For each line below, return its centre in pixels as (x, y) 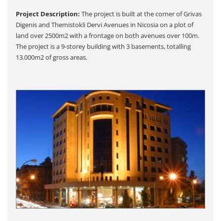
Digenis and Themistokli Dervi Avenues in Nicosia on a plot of (104, 24)
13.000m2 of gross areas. (51, 57)
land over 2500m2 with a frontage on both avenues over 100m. (107, 35)
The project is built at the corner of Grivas (141, 14)
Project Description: (48, 14)
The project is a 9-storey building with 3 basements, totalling (103, 46)
